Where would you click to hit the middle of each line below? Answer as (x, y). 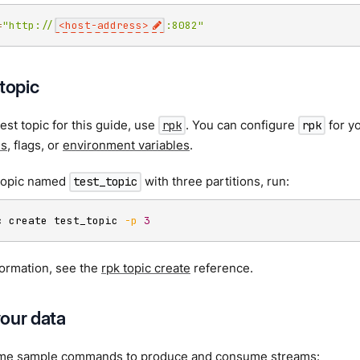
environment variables (126, 145)
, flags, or (35, 145)
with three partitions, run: (216, 182)
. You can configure (242, 125)
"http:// (28, 25)
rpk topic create (146, 268)
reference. (222, 268)
